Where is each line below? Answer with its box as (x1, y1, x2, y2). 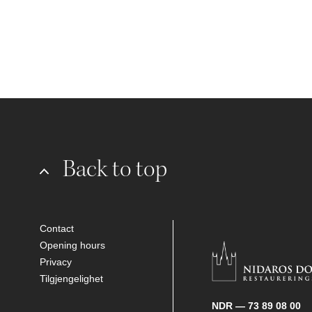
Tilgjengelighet (40, 273, 103, 285)
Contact (40, 223, 74, 235)
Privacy (40, 256, 72, 268)
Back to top (63, 154, 167, 185)
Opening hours (40, 240, 105, 251)
